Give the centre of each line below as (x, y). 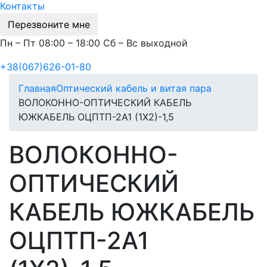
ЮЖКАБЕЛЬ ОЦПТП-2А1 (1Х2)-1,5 (96, 117)
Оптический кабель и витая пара (134, 88)
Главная (37, 88)
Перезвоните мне (49, 24)
